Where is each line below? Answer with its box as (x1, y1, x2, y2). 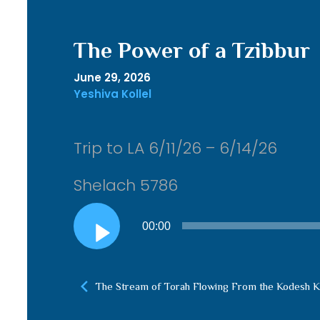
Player (72, 228, 109, 244)
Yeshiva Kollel (73, 86, 151, 101)
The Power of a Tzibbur (73, 37, 310, 63)
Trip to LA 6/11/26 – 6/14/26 (73, 137, 277, 159)
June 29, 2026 (73, 70, 151, 85)
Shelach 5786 (73, 174, 178, 196)
